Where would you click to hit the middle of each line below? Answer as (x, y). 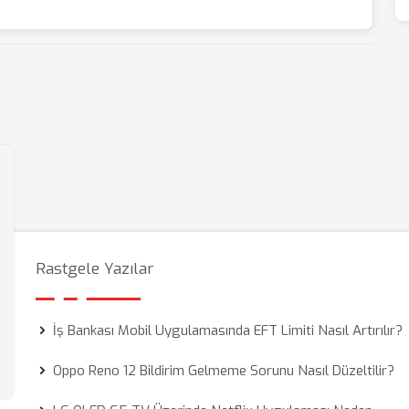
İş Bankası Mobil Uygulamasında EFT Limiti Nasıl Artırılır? (228, 330)
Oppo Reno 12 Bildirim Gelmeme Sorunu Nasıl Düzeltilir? (224, 371)
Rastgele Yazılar (95, 269)
